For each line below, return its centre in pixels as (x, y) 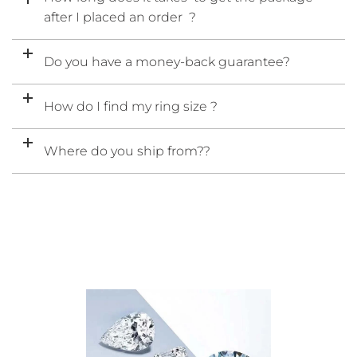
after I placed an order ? (120, 18)
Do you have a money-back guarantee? (167, 62)
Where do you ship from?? (127, 151)
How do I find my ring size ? (131, 107)
